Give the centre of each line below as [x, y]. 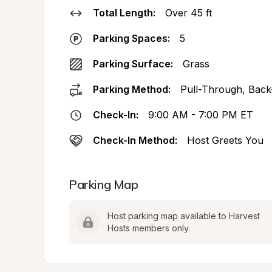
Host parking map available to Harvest [184, 216]
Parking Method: [132, 89]
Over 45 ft [189, 13]
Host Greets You [225, 140]
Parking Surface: [133, 64]
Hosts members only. [149, 228]
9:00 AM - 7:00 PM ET [201, 115]
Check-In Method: [135, 140]
